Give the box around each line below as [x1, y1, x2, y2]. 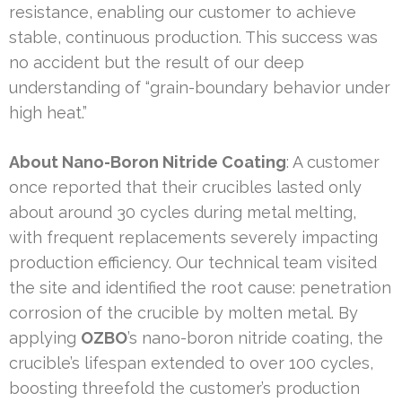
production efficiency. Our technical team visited [9, 253, 377, 273]
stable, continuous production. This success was [9, 28, 378, 48]
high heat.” [9, 103, 87, 123]
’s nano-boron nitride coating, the [127, 328, 383, 348]
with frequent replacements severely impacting [9, 228, 378, 248]
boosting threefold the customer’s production [9, 379, 360, 398]
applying [9, 328, 81, 348]
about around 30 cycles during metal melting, [9, 203, 356, 223]
